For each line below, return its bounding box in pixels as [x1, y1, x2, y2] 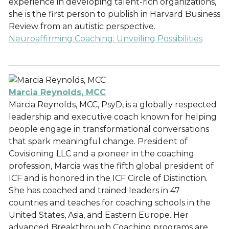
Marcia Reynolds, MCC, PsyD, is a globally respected [9, 100, 217, 109]
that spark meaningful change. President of [9, 136, 188, 146]
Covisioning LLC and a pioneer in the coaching [9, 149, 194, 158]
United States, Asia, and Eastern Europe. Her [9, 210, 189, 220]
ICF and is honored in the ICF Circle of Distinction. [9, 173, 208, 183]
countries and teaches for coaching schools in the [9, 198, 211, 208]
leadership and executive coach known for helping [9, 112, 217, 122]
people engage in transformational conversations [9, 124, 209, 134]
